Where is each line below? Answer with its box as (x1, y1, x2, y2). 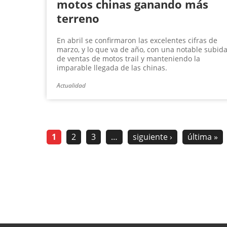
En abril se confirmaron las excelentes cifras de (57, 35, 217, 46)
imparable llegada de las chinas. (57, 63, 167, 73)
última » (187, 131, 218, 143)
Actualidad (57, 81, 86, 90)
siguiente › (133, 131, 172, 143)
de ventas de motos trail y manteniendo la (57, 54, 200, 64)
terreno (57, 11, 99, 26)
